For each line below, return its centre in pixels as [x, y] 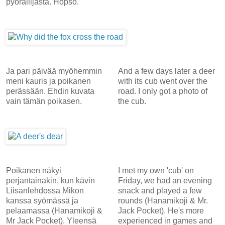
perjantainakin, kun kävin [50, 180]
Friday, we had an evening [165, 180]
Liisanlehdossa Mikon [45, 190]
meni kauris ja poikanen [48, 81]
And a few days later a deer [166, 71]
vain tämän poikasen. [44, 101]
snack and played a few [160, 190]
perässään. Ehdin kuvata [50, 91]
